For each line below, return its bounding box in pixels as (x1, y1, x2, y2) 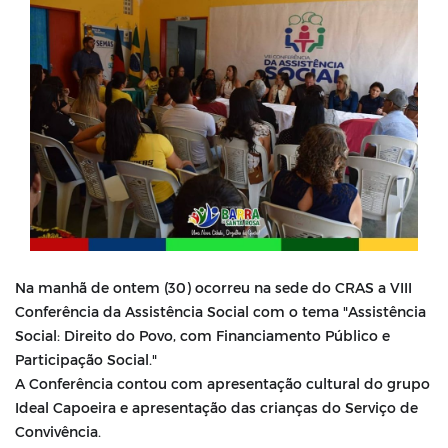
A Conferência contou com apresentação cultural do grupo (15, 375, 430, 393)
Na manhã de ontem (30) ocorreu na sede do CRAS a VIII (15, 279, 412, 297)
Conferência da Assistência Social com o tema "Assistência (15, 303, 426, 321)
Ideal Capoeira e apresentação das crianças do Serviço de (15, 399, 418, 417)
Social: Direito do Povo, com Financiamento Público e (15, 327, 390, 345)
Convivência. (15, 423, 101, 441)
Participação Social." (15, 351, 157, 369)
